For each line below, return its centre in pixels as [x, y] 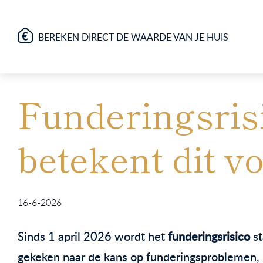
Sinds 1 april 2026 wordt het [93, 236]
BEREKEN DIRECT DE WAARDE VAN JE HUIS [133, 37]
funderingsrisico [209, 236]
